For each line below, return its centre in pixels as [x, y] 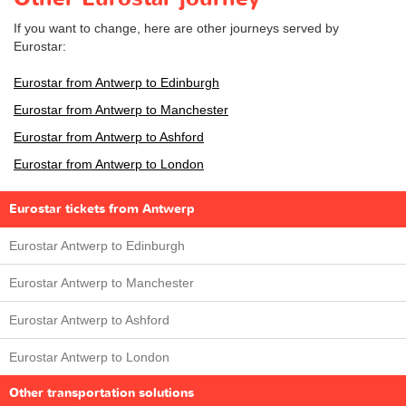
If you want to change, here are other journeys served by [176, 28]
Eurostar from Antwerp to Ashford [109, 136]
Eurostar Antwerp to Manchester [101, 282]
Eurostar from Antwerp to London [109, 164]
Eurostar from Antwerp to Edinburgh [116, 82]
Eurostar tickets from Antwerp [102, 208]
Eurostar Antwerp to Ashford [89, 319]
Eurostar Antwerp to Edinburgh [97, 245]
